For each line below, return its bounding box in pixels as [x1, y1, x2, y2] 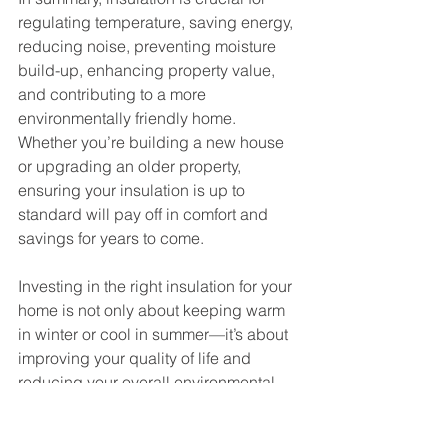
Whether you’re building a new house [18, 132, 288, 152]
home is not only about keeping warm [18, 300, 289, 320]
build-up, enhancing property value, [18, 60, 279, 80]
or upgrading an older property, [18, 156, 245, 176]
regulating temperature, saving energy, [18, 12, 297, 32]
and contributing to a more [18, 84, 210, 104]
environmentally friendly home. [18, 108, 240, 128]
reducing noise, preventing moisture [18, 36, 280, 56]
